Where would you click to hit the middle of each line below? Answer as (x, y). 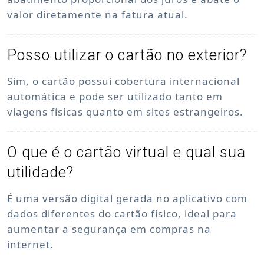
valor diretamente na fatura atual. (98, 14)
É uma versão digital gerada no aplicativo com (127, 198)
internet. (30, 244)
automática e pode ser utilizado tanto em (115, 96)
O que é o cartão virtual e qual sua (126, 152)
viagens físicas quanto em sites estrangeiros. (125, 112)
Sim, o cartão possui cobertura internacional (123, 81)
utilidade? (40, 172)
